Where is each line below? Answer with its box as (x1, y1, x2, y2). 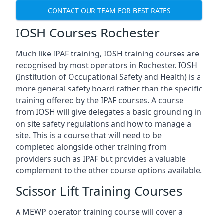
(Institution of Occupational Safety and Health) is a (16, 72, 201, 82)
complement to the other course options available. (16, 165, 202, 176)
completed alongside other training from (16, 142, 167, 152)
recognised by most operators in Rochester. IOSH (16, 60, 197, 71)
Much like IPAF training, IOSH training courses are (16, 48, 199, 59)
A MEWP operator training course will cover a (16, 206, 182, 217)
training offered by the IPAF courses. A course (16, 95, 183, 106)
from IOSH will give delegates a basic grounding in (16, 107, 201, 117)
